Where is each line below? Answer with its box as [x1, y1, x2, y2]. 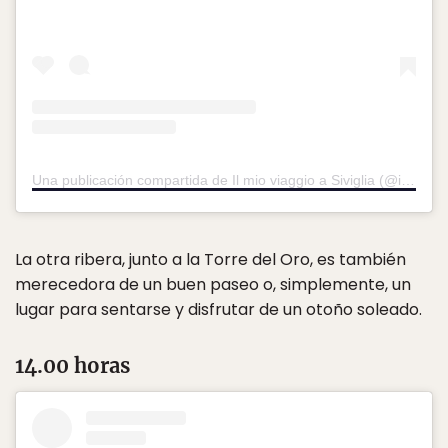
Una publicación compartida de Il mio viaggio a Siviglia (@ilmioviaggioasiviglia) [401, 172, 415, 189]
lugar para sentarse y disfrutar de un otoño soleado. [15, 298, 422, 322]
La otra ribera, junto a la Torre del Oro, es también [15, 248, 406, 272]
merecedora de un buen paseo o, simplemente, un [15, 273, 411, 297]
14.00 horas [15, 353, 130, 379]
